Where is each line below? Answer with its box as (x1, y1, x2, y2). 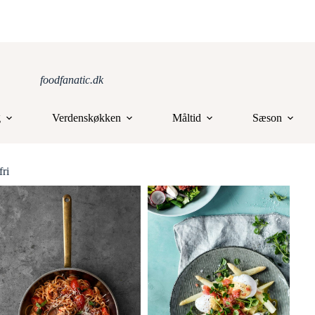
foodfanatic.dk (40, 74, 103, 86)
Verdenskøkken (51, 112, 121, 124)
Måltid (172, 112, 201, 124)
